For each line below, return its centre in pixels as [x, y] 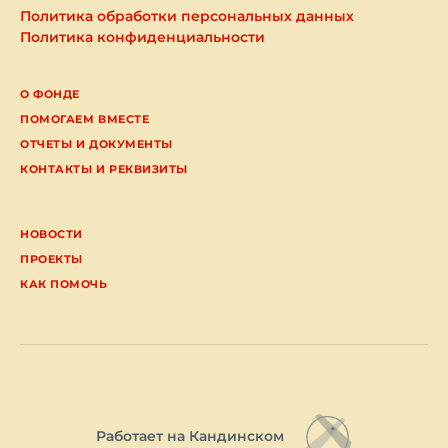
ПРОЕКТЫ [51, 259]
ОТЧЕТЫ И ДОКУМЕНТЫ [96, 144]
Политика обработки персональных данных [187, 15]
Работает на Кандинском [190, 435]
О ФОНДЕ [50, 93]
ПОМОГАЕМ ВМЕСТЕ [85, 118]
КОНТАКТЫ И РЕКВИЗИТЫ [104, 169]
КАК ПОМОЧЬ [64, 284]
